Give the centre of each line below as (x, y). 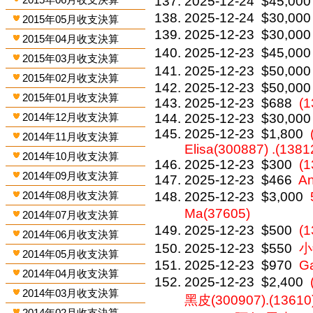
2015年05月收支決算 (71, 19)
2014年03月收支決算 (71, 293)
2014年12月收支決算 (71, 117)
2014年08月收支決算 (71, 195)
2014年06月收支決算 (71, 234)
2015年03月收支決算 (71, 58)
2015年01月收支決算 (71, 97)
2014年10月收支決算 (71, 156)
